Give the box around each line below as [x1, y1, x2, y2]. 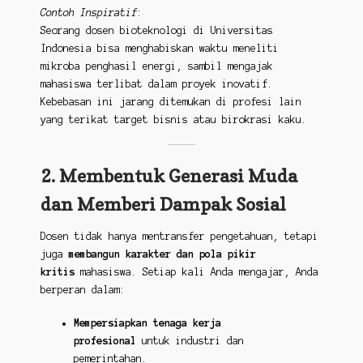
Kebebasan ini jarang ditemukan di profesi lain [40, 96, 301, 107]
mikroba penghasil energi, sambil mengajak [40, 60, 273, 71]
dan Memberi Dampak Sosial [40, 192, 286, 215]
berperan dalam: [40, 284, 126, 295]
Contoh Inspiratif [40, 6, 137, 18]
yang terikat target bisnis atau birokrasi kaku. [40, 113, 307, 125]
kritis [40, 266, 75, 277]
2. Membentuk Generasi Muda [40, 164, 297, 186]
